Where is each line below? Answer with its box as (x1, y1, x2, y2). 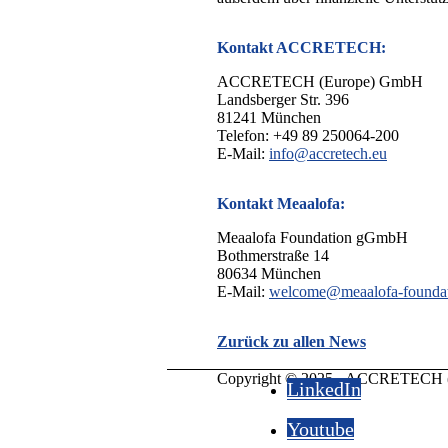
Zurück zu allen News (217, 333, 366, 351)
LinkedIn (287, 378, 361, 401)
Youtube (287, 418, 354, 441)
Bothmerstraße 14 (217, 247, 329, 265)
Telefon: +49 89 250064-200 (217, 127, 399, 145)
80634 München (217, 265, 321, 283)
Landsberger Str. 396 (217, 91, 349, 109)
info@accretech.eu (269, 145, 387, 163)
